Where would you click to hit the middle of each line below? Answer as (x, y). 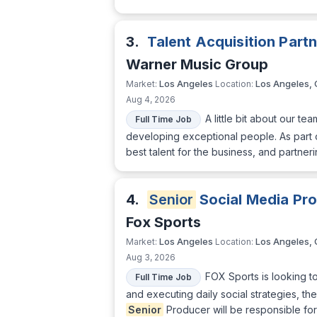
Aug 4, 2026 (151, 100)
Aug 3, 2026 (151, 258)
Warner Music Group (197, 65)
